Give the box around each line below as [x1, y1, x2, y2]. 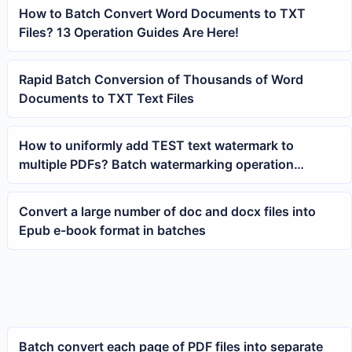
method [19, 174, 66, 191]
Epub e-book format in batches [19, 222, 207, 238]
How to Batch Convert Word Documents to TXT [19, 5, 306, 21]
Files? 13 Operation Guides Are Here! [19, 24, 240, 40]
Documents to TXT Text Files [19, 90, 195, 106]
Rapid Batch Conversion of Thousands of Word [19, 71, 304, 87]
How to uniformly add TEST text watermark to [19, 137, 295, 153]
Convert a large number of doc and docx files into [19, 203, 317, 219]
